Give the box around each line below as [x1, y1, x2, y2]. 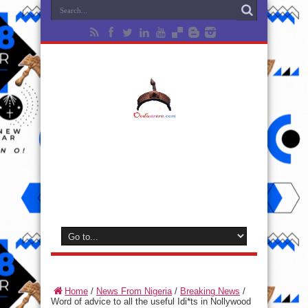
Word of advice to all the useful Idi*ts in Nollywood [51, 296, 251, 307]
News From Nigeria [96, 286, 172, 296]
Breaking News [180, 286, 240, 296]
